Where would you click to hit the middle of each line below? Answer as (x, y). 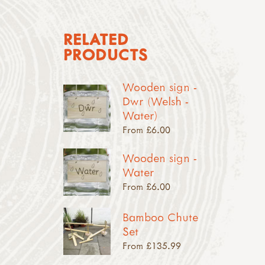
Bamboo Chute (160, 216)
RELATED (96, 39)
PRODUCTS (105, 54)
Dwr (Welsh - (155, 101)
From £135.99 (151, 245)
